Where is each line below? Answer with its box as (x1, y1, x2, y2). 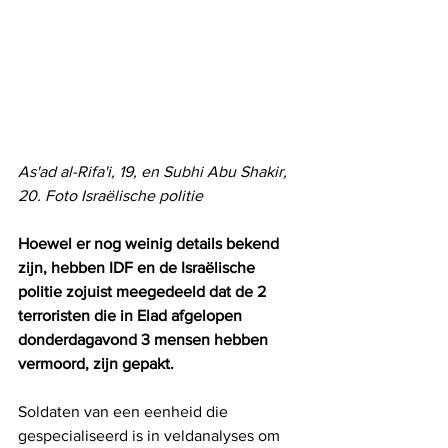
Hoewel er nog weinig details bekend (18, 235, 283, 253)
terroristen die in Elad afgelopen (18, 307, 246, 325)
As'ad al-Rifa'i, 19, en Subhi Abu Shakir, (18, 163, 291, 181)
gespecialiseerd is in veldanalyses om (18, 427, 284, 445)
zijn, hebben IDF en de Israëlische (18, 259, 259, 277)
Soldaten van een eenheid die (18, 403, 232, 421)
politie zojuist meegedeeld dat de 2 (18, 283, 270, 301)
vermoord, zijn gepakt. (18, 355, 174, 373)
